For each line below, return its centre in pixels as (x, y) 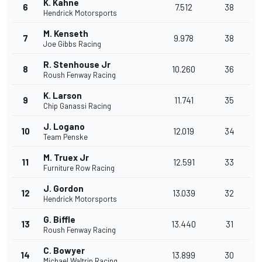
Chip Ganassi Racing (77, 106)
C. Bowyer (64, 251)
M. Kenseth (66, 34)
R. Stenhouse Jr (77, 65)
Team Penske (65, 137)
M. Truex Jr (66, 158)
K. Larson (63, 96)
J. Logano (64, 127)
